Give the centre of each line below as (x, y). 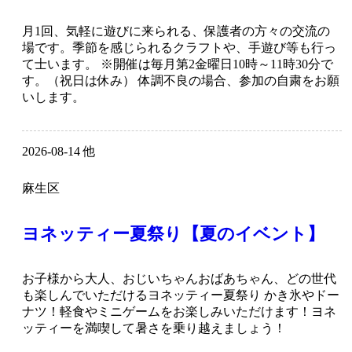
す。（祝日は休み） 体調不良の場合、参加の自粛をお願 (181, 81)
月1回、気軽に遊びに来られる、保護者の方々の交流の (176, 31)
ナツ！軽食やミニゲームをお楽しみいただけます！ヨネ (179, 312)
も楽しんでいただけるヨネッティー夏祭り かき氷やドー (181, 295)
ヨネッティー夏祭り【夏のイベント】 (173, 234)
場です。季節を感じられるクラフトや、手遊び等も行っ (179, 48)
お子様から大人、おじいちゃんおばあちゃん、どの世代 (179, 279)
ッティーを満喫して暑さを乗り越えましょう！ (154, 328)
